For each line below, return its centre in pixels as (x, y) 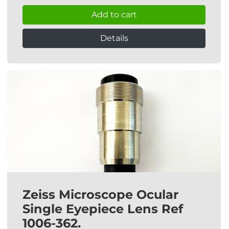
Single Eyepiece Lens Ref (103, 209)
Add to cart (114, 15)
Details (114, 38)
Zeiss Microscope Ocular (100, 194)
